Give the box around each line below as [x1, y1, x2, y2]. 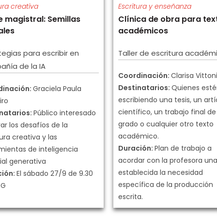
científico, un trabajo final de [118, 107, 216, 117]
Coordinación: [118, 71, 171, 80]
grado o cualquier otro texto [118, 119, 214, 129]
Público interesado [33, 108, 96, 118]
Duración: [118, 143, 155, 153]
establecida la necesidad [118, 168, 203, 177]
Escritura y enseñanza [118, 1, 191, 11]
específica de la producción [118, 180, 213, 189]
